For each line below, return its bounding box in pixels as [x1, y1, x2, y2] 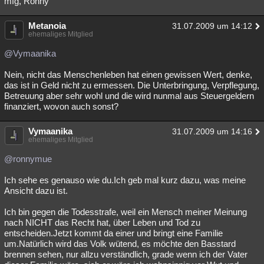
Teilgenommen [57, 8, 107, 17]
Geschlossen [187, 8, 232, 17]
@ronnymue [4, 154, 52, 164]
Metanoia [28, 21, 66, 31]
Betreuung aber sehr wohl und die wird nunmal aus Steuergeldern [4, 91, 254, 101]
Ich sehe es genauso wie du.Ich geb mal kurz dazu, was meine [4, 175, 246, 185]
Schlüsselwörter [68, 31, 122, 40]
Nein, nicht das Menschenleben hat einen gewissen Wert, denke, [4, 70, 252, 80]
